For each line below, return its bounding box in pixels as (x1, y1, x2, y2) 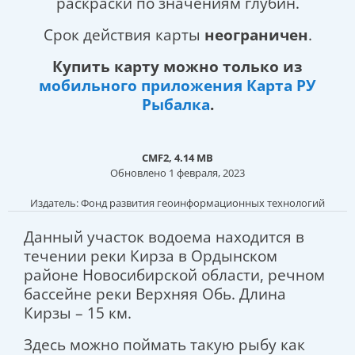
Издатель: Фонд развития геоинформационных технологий (30, 196, 325, 211)
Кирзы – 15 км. (24, 303, 132, 323)
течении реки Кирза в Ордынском (24, 246, 277, 266)
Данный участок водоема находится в (24, 227, 304, 247)
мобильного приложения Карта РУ (39, 75, 316, 96)
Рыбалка (141, 94, 210, 115)
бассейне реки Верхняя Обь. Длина (24, 284, 286, 304)
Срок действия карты (43, 25, 204, 45)
